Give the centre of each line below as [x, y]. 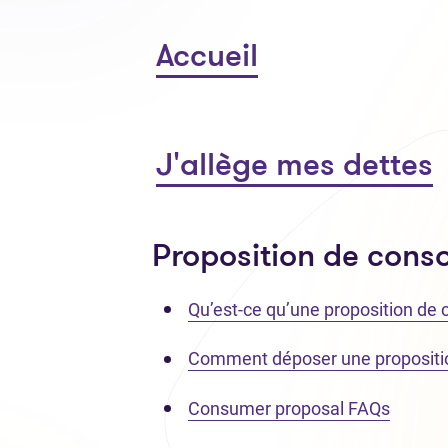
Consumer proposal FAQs [289, 408]
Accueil [207, 57]
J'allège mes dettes [294, 166]
